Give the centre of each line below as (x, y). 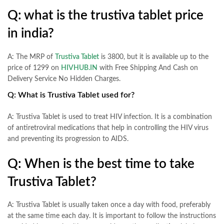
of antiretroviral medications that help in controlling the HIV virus (108, 128)
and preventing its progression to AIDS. (68, 139)
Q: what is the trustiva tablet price (105, 16)
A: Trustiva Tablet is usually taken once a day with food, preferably (109, 205)
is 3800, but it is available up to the (154, 57)
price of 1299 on (34, 68)
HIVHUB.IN (79, 68)
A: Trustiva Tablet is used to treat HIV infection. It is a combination (110, 117)
